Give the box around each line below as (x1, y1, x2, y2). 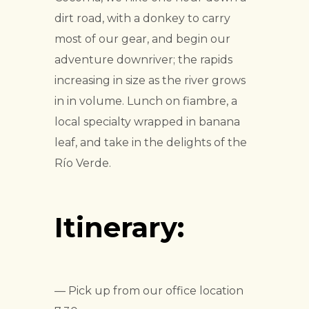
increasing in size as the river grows (54, 74, 246, 88)
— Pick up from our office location (54, 284, 243, 298)
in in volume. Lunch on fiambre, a (54, 94, 237, 108)
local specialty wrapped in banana (54, 115, 240, 129)
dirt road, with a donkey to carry (54, 12, 230, 26)
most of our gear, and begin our (54, 32, 230, 46)
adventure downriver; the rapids (54, 53, 232, 67)
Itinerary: (54, 210, 184, 245)
